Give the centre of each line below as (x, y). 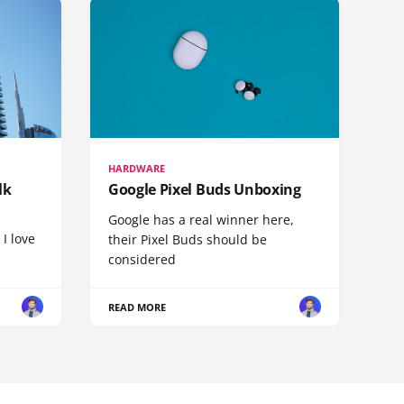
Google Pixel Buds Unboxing (205, 189)
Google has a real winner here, (201, 219)
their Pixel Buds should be (188, 239)
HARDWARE (137, 168)
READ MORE (138, 307)
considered (142, 259)
